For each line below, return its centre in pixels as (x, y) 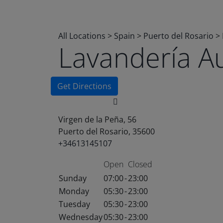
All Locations (82, 36)
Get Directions (84, 86)
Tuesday (74, 204)
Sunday (73, 178)
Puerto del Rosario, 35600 (107, 131)
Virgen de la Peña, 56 (97, 119)
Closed (140, 164)
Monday (74, 191)
